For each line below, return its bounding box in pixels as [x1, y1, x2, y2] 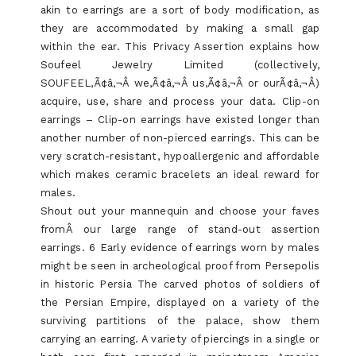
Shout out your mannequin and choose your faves [40, 204, 320, 217]
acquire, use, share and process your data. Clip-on [40, 95, 320, 107]
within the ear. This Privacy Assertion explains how [40, 40, 320, 52]
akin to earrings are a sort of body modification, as [40, 3, 320, 16]
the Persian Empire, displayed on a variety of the [40, 296, 320, 308]
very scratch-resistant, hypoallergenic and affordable [40, 149, 320, 162]
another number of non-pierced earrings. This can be [40, 131, 320, 144]
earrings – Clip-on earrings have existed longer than [40, 113, 320, 126]
